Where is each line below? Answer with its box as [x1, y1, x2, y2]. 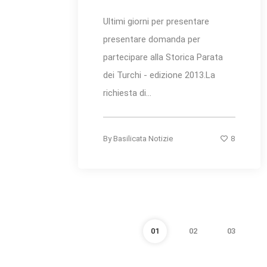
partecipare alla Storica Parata [103, 52, 223, 63]
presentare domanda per [103, 34, 200, 45]
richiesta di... [103, 88, 151, 99]
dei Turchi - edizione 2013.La [103, 70, 215, 81]
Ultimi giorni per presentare [103, 16, 209, 27]
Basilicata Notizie [113, 134, 173, 144]
